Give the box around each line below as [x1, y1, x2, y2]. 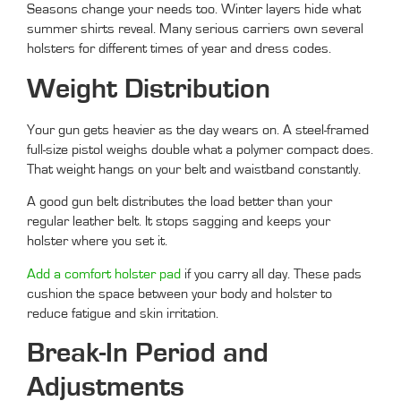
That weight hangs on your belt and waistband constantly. [27, 161, 361, 176]
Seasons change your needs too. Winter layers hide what [27, 2, 361, 17]
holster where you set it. [27, 234, 167, 249]
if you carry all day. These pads [181, 266, 362, 281]
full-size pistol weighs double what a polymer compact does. [27, 141, 373, 157]
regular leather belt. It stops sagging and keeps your [27, 214, 330, 229]
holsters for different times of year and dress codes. [27, 41, 331, 56]
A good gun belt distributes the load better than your [27, 194, 332, 209]
